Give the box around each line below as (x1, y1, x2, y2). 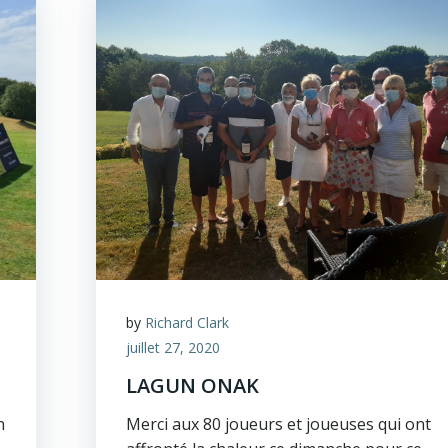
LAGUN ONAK (126, 372, 260, 399)
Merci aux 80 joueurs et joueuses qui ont (126, 413, 432, 435)
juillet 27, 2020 (126, 338, 221, 357)
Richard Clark (145, 313, 230, 332)
